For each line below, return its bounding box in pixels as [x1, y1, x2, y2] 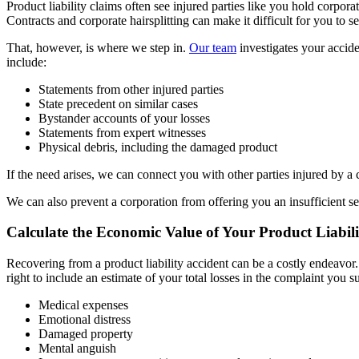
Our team [189, 40, 236, 54]
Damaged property [38, 327, 133, 341]
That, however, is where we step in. [6, 40, 189, 54]
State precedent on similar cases [38, 96, 198, 111]
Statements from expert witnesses [38, 125, 206, 139]
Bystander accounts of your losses [38, 111, 210, 125]
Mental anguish [38, 341, 116, 356]
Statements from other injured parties [38, 82, 224, 96]
